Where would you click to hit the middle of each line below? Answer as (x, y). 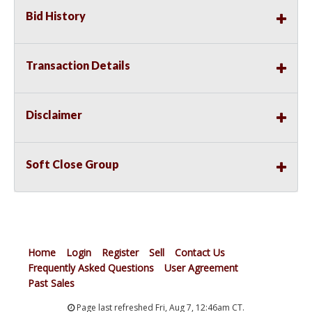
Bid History (56, 16)
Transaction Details (78, 65)
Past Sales (51, 283)
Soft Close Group (72, 164)
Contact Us (200, 253)
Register (120, 253)
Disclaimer (54, 115)
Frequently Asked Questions (91, 268)
